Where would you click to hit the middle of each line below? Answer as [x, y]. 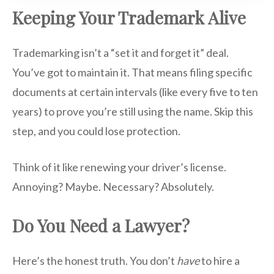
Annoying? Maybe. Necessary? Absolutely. [113, 187]
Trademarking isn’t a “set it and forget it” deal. [120, 53]
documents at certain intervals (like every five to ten [135, 92]
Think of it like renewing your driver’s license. [119, 167]
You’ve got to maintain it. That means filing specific [132, 72]
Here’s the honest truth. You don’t [94, 261]
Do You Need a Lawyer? [101, 226]
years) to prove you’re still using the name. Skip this [133, 112]
